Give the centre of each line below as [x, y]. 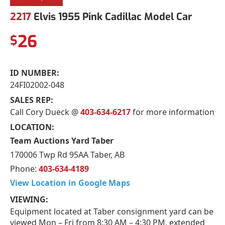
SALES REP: [32, 100]
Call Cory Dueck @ [45, 112]
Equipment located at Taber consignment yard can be [112, 211]
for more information [173, 112]
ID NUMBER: [35, 73]
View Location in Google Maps [70, 183]
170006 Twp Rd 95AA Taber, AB [67, 154]
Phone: [24, 168]
